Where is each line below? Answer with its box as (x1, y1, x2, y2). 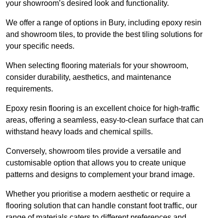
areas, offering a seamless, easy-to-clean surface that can (6, 116, 203, 125)
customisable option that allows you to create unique (6, 159, 186, 167)
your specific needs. (6, 42, 74, 51)
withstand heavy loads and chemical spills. (6, 127, 153, 136)
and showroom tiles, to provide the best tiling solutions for (6, 30, 202, 39)
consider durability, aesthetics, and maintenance (6, 73, 171, 82)
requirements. (6, 85, 55, 93)
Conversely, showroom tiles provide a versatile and (6, 147, 181, 156)
